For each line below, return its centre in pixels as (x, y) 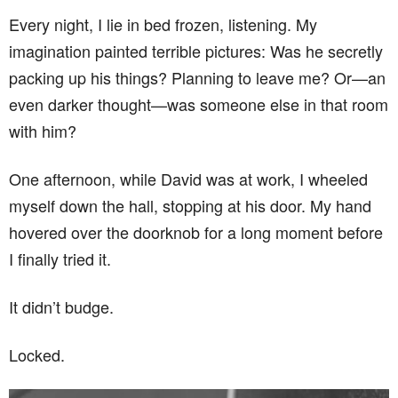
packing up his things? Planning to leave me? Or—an (197, 77)
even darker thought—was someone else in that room (199, 104)
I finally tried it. (60, 259)
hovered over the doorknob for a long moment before (196, 232)
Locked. (37, 354)
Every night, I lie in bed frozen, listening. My (163, 24)
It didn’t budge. (61, 306)
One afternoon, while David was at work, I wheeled (188, 179)
